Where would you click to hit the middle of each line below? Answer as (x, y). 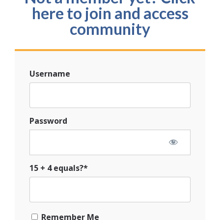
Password (48, 121)
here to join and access (110, 13)
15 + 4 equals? (56, 168)
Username (50, 73)
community (110, 28)
